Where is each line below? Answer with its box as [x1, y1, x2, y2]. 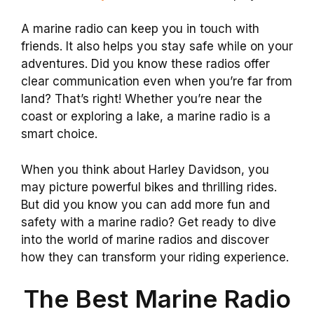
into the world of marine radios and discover [21, 232, 269, 247]
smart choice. [21, 127, 97, 141]
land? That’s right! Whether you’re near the [21, 92, 262, 106]
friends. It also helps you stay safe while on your [21, 39, 293, 53]
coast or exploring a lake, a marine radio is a [21, 109, 271, 123]
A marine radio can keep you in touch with [21, 22, 259, 36]
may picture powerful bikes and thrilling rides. [21, 179, 277, 194]
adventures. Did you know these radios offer [21, 57, 270, 71]
